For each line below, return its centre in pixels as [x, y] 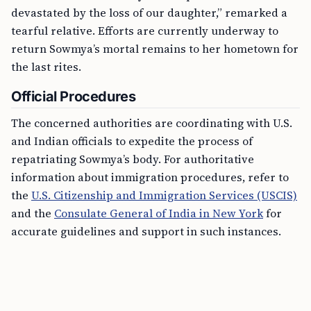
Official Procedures [74, 96]
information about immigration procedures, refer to [150, 177]
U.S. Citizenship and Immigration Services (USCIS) [164, 195]
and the [33, 213]
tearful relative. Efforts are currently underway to [145, 31]
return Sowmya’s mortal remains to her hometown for [155, 49]
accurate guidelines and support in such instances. [146, 231]
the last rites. [46, 67]
